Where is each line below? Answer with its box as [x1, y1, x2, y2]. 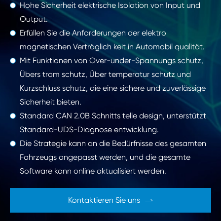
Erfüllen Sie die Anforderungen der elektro [20, 28, 166, 38]
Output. [20, 14, 48, 24]
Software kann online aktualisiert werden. [20, 166, 166, 176]
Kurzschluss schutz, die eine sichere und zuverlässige [20, 83, 206, 93]
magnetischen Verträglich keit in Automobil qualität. [20, 42, 205, 52]
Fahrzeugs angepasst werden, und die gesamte [20, 152, 190, 162]
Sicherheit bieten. [20, 97, 81, 107]
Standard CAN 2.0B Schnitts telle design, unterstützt [20, 111, 206, 121]
